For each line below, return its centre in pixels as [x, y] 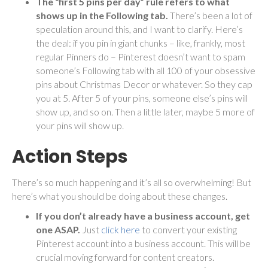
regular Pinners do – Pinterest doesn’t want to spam [141, 56]
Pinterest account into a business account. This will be [143, 243]
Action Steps [70, 156]
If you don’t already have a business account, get [143, 215]
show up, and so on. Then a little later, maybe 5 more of [145, 111]
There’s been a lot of [211, 15]
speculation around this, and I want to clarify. [124, 29]
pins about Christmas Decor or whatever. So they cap [144, 84]
